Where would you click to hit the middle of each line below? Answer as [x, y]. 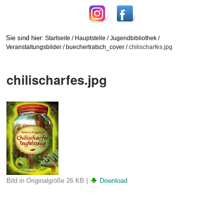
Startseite [57, 38]
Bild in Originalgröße [35, 180]
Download [113, 180]
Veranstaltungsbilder [33, 47]
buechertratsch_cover [95, 47]
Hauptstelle [90, 38]
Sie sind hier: [25, 38]
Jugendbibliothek [133, 38]
